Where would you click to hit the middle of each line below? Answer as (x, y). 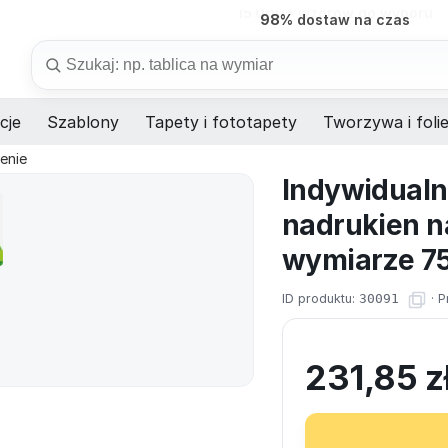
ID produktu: (320, 299)
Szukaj (56, 50)
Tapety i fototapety (221, 122)
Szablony (83, 122)
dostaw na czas (351, 18)
